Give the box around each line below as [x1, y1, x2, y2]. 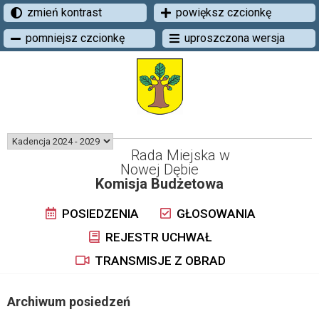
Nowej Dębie [120, 161, 199, 178]
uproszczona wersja [184, 31, 285, 45]
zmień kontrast [27, 6, 102, 19]
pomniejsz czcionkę [26, 31, 125, 45]
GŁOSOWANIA [173, 206, 256, 221]
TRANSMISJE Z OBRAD [91, 253, 226, 268]
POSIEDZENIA [58, 206, 139, 221]
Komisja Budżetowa [95, 175, 224, 192]
